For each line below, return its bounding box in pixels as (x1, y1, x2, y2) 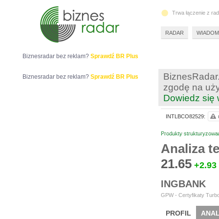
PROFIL (166, 209, 191, 217)
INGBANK (161, 178, 206, 189)
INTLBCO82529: (166, 113, 205, 119)
